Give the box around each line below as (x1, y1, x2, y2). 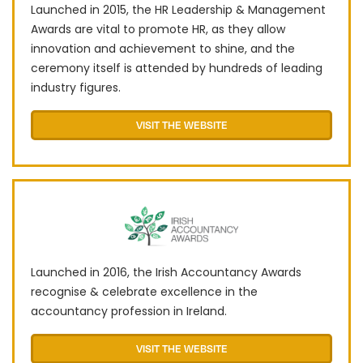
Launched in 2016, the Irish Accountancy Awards (31, 263, 301, 280)
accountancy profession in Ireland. (31, 302, 227, 319)
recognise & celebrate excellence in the (31, 283, 258, 300)
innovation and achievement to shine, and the (31, 40, 295, 57)
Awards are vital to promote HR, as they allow (31, 20, 285, 37)
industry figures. (31, 79, 121, 96)
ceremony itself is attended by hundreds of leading (31, 59, 322, 76)
